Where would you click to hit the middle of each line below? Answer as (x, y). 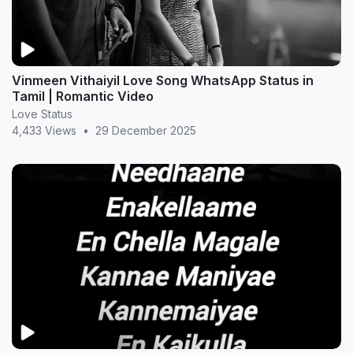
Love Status (42, 113)
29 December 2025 (146, 130)
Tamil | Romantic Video (83, 96)
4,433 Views (44, 130)
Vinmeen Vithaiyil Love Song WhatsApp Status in (163, 80)
